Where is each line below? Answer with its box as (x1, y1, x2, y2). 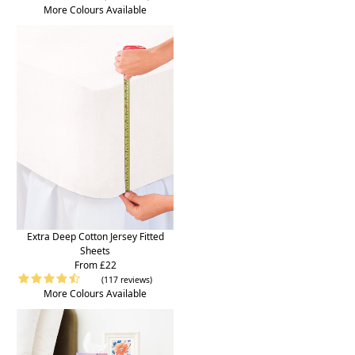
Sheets (80, 243, 110, 258)
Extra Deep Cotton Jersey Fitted (26, 229, 164, 243)
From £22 (74, 258, 116, 272)
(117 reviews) (101, 273, 152, 285)
